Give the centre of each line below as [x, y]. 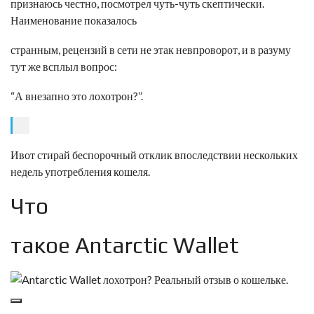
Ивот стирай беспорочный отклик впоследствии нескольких [154, 155]
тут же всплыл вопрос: [64, 66]
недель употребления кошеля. [80, 171]
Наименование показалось [74, 20]
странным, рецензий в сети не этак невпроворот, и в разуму [151, 49]
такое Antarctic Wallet [125, 245]
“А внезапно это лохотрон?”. [77, 96]
